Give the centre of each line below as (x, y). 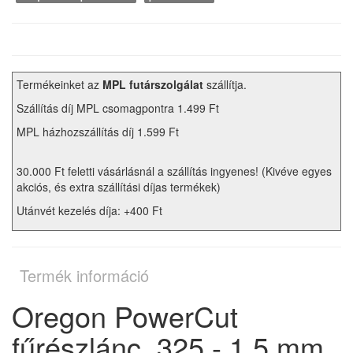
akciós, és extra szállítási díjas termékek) (119, 187)
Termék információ (84, 276)
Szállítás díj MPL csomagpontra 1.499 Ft (118, 108)
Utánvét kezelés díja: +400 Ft (89, 211)
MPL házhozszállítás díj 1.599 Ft (98, 132)
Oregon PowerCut (125, 316)
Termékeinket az (59, 85)
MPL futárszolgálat (153, 85)
